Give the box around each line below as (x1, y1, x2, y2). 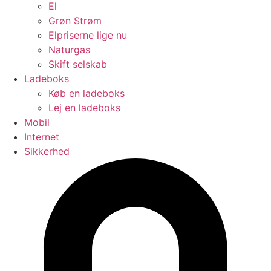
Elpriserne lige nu (48, 29, 127, 42)
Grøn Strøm (48, 15, 102, 27)
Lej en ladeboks (48, 102, 120, 114)
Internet (24, 131, 59, 143)
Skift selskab (48, 58, 107, 71)
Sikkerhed (24, 145, 70, 158)
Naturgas (48, 44, 90, 56)
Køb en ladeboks (48, 87, 125, 100)
